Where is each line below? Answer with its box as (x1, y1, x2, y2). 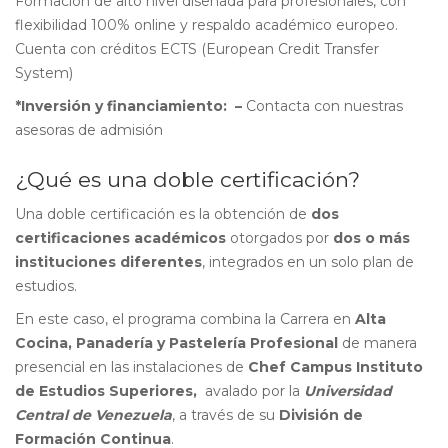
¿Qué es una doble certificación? (15, 167, 360, 192)
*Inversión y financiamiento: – (15, 97, 246, 115)
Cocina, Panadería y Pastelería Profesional (15, 334, 338, 352)
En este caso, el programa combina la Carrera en (15, 310, 351, 328)
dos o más (333, 229, 410, 247)
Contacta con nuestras (246, 97, 403, 115)
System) (15, 64, 73, 82)
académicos (134, 229, 226, 247)
